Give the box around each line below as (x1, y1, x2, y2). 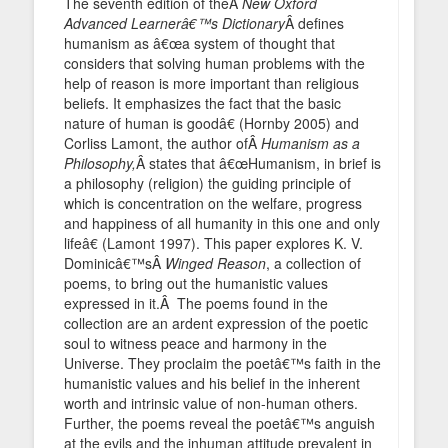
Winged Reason (165, 252, 266, 273)
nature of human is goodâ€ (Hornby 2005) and (64, 112, 359, 133)
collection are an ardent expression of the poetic (64, 312, 368, 333)
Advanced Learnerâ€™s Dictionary (64, 12, 285, 33)
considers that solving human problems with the (64, 52, 365, 73)
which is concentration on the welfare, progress (64, 192, 362, 213)
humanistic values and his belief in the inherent (64, 372, 360, 393)
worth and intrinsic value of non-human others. (64, 392, 358, 413)
